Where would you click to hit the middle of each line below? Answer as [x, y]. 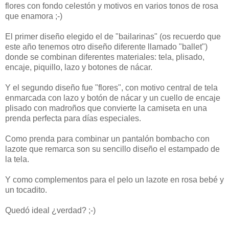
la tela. [17, 159]
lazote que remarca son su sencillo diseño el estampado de [112, 149]
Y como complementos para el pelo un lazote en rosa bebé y [114, 179]
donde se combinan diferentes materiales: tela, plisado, [105, 57]
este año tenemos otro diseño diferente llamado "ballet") [106, 47]
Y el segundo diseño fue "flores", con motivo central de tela [111, 87]
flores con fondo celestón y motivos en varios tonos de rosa [112, 6]
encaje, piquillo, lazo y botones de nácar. [79, 67]
